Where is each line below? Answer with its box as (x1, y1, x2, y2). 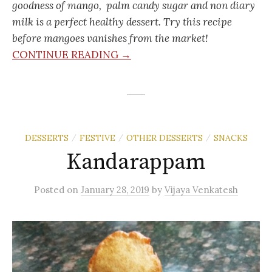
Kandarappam (66, 149, 206, 177)
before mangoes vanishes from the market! (12, 32, 208, 46)
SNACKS (213, 132, 248, 144)
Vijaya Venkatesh (165, 184, 238, 196)
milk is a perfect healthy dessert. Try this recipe (12, 15, 232, 29)
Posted (34, 184, 67, 196)
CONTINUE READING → (12, 48, 131, 62)
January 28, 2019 (81, 184, 149, 196)
